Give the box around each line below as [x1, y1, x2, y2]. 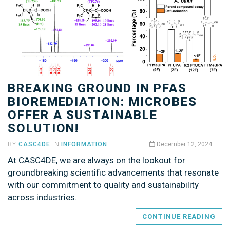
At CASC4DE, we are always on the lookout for [8, 155, 185, 166]
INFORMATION [61, 141, 108, 148]
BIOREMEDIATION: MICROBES [8, 94, 198, 109]
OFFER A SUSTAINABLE [8, 108, 158, 123]
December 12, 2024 [155, 141, 212, 148]
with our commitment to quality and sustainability [8, 180, 199, 190]
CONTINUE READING [142, 213, 216, 221]
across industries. [8, 192, 77, 203]
